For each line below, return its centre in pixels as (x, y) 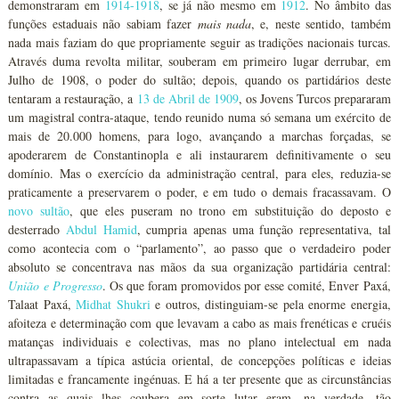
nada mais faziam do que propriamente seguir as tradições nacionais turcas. (199, 42)
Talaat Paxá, (42, 304)
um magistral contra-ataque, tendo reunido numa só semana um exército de (199, 117)
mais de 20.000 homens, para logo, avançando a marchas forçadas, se (199, 136)
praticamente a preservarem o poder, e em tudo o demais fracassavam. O (199, 192)
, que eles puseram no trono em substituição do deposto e (230, 211)
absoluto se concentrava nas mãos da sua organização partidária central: (199, 267)
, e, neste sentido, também (321, 24)
